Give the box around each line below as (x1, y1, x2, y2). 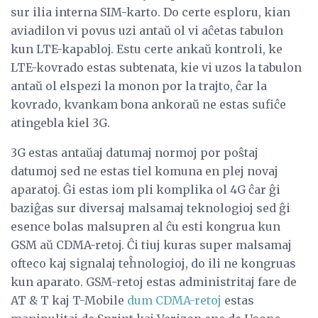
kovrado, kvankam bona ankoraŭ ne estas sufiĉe (11, 97, 286, 111)
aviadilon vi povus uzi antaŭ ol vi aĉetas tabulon (11, 23, 283, 38)
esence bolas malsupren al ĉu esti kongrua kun (11, 219, 280, 234)
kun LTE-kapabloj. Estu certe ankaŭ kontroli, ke (11, 41, 283, 56)
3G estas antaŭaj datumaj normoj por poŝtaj (11, 145, 258, 160)
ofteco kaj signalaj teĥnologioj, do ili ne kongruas (11, 256, 296, 270)
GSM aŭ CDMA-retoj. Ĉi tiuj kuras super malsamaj (11, 237, 292, 252)
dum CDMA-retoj (127, 292, 221, 307)
